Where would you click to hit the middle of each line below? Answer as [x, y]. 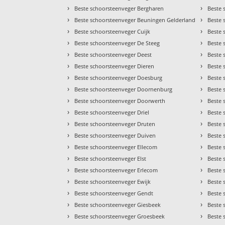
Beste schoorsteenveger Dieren [115, 66]
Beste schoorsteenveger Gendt [114, 193]
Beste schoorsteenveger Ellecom [116, 147]
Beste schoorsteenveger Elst [110, 159]
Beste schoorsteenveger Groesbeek [120, 216]
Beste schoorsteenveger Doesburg [119, 78]
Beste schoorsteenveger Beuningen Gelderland [135, 20]
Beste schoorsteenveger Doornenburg [124, 89]
